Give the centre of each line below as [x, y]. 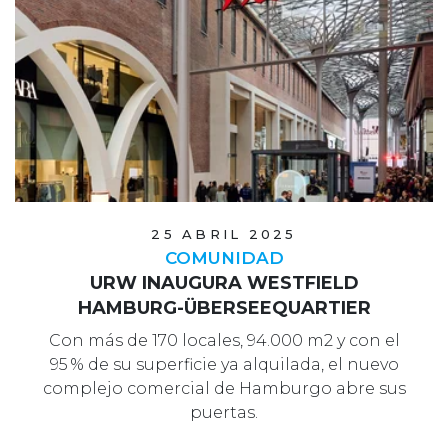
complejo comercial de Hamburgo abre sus [224, 389]
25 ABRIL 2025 [224, 234]
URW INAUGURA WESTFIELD [224, 283]
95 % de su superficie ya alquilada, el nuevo [224, 365]
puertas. [224, 413]
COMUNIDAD [224, 258]
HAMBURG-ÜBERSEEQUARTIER [224, 308]
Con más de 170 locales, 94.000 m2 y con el [224, 341]
